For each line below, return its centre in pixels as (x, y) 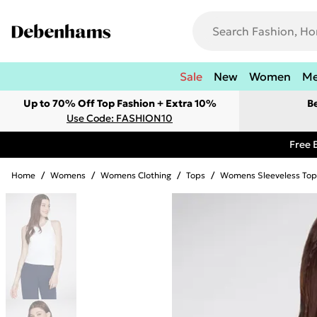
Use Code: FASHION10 (120, 118)
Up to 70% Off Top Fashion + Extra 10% (120, 103)
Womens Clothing (136, 175)
